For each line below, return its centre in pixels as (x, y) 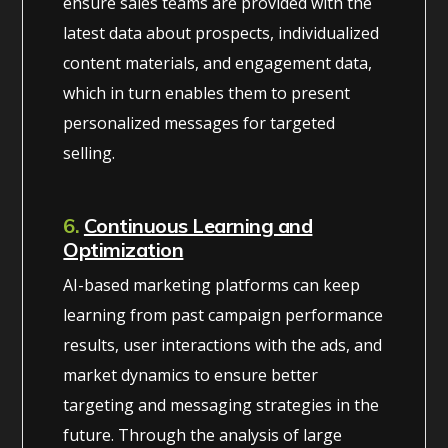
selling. (89, 152)
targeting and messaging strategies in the (221, 404)
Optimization (123, 249)
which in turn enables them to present (207, 92)
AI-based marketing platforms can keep (212, 284)
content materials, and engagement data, (218, 62)
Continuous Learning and (198, 225)
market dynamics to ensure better (191, 374)
